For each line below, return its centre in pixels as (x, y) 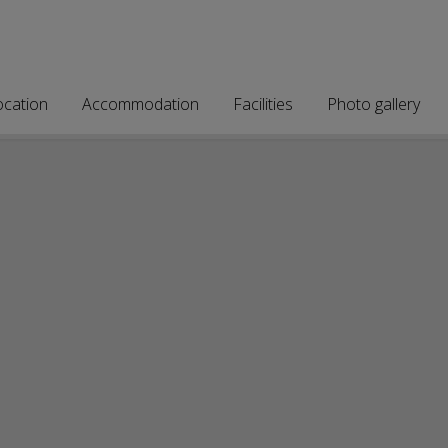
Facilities (263, 104)
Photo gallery (373, 104)
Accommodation (140, 104)
